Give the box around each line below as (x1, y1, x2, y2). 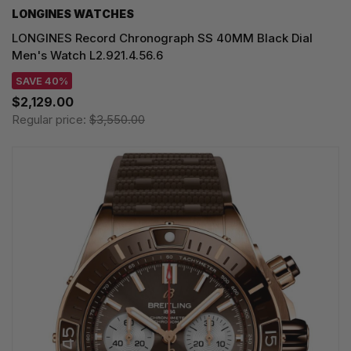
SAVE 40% (16, 74, 68, 87)
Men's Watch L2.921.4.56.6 (12, 47, 163, 63)
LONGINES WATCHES (12, 6, 134, 20)
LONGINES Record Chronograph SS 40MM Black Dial (12, 30, 313, 45)
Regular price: (12, 111, 89, 127)
